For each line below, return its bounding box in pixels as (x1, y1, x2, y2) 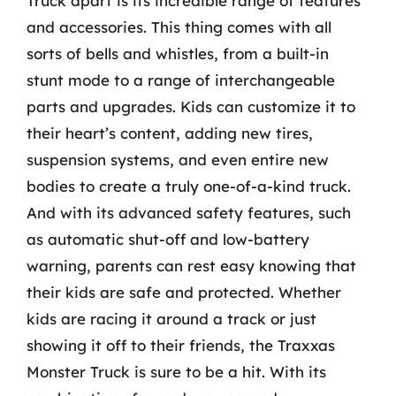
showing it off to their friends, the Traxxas (27, 335, 335, 354)
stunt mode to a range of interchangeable (27, 70, 335, 89)
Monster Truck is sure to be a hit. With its (27, 362, 326, 381)
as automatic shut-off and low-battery (27, 229, 309, 248)
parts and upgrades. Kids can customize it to (27, 96, 355, 116)
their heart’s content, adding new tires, (27, 123, 313, 142)
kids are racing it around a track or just (27, 308, 316, 328)
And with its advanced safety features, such (27, 202, 351, 222)
